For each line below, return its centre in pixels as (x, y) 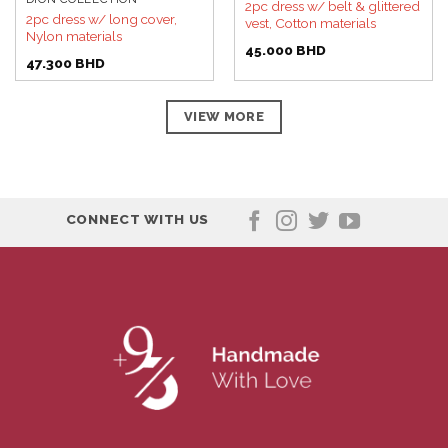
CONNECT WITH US (137, 219)
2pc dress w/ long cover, (101, 18)
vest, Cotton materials (310, 22)
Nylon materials (73, 35)
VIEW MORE (224, 117)
